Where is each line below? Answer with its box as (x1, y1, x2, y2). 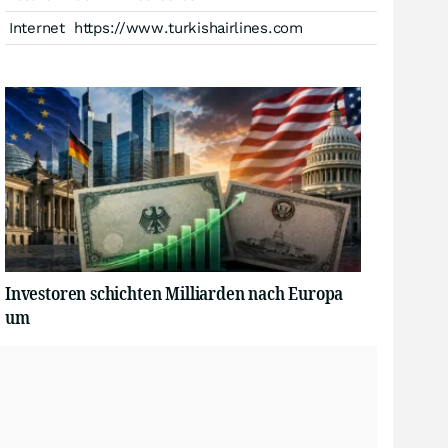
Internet (9, 19, 65, 37)
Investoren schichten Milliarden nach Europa (5, 281, 344, 305)
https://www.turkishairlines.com (74, 19, 303, 37)
